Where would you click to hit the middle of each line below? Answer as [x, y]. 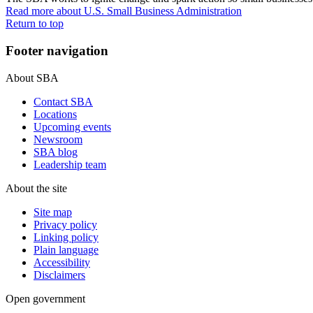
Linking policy [66, 237]
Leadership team [70, 164]
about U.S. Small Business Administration [149, 11]
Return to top [35, 24]
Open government [45, 298]
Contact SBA [63, 101]
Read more [31, 11]
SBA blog [56, 152]
